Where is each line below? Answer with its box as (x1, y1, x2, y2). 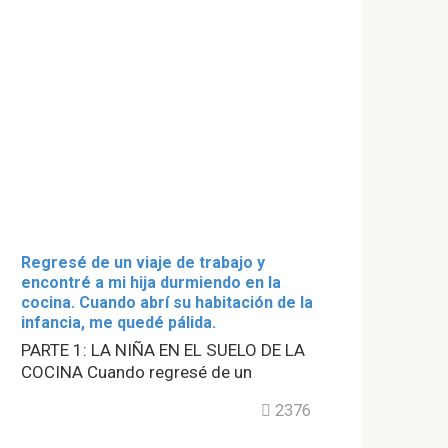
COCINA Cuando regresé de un (21, 362, 252, 383)
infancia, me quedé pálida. (21, 313, 216, 333)
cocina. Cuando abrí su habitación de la (21, 293, 313, 313)
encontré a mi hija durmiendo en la (21, 273, 281, 293)
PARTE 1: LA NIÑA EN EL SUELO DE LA (21, 340, 305, 361)
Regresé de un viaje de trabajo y (21, 253, 265, 273)
